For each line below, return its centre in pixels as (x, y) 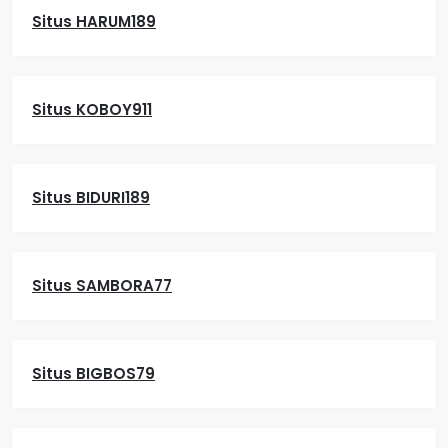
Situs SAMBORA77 (102, 285)
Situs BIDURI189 (91, 197)
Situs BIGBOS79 (93, 373)
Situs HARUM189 (94, 21)
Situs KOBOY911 (92, 109)
